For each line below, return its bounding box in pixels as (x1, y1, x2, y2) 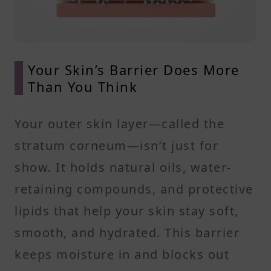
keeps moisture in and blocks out (15, 246, 229, 263)
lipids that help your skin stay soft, (15, 202, 239, 219)
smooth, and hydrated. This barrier (15, 224, 240, 241)
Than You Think (28, 77, 137, 96)
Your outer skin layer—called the (15, 115, 224, 132)
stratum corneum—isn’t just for (15, 137, 218, 154)
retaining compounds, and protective (15, 180, 253, 197)
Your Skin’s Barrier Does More (28, 60, 240, 79)
